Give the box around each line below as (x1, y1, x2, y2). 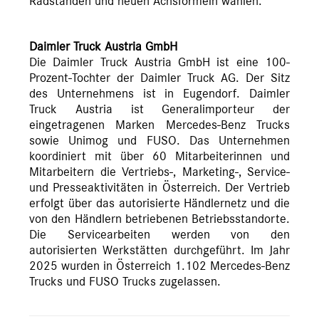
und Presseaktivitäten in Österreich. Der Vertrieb (29, 182, 290, 195)
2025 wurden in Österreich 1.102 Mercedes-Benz (29, 260, 290, 273)
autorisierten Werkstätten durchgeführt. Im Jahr (29, 244, 290, 258)
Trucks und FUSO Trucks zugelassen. (29, 276, 221, 289)
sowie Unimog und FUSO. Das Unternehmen (29, 135, 290, 148)
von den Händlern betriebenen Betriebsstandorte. (29, 213, 290, 226)
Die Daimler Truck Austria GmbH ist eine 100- (29, 56, 290, 70)
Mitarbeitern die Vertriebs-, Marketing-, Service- (29, 166, 290, 179)
